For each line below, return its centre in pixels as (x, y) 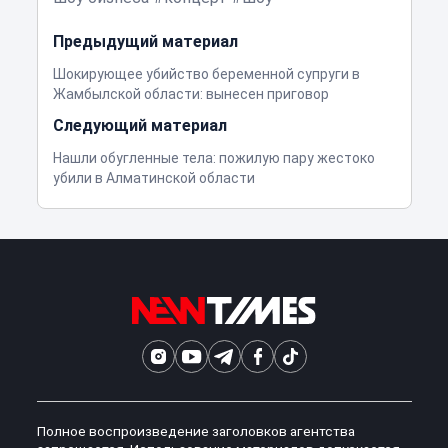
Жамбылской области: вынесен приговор (190, 93)
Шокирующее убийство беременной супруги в (206, 73)
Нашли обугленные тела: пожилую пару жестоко (213, 157)
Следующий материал (139, 125)
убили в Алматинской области (153, 177)
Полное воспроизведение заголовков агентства (195, 430)
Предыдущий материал (145, 41)
